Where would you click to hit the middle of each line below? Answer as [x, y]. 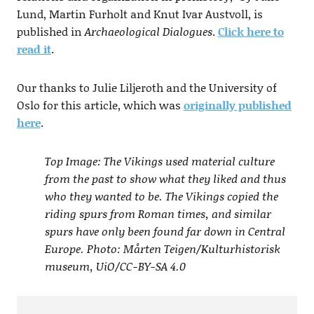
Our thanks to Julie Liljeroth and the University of [146, 88]
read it [34, 49]
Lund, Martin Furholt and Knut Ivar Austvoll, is [139, 14]
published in [50, 32]
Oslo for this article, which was [100, 105]
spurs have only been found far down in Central [165, 231]
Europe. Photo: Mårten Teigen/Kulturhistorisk [162, 249]
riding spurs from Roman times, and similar [158, 214]
